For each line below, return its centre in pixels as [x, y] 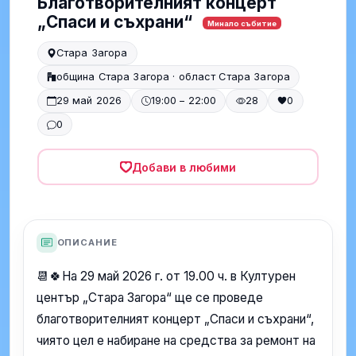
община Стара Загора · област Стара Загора [173, 77]
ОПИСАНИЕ [87, 242]
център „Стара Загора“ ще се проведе [150, 298]
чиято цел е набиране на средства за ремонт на [176, 341]
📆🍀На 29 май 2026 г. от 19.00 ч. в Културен [166, 277]
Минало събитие [242, 23]
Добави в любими [184, 167]
